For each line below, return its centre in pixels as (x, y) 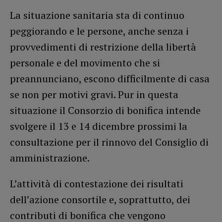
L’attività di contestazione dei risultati (97, 183)
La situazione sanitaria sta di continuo (97, 15)
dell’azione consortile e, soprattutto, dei (100, 199)
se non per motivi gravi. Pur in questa (94, 94)
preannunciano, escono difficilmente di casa (110, 78)
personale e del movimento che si (85, 62)
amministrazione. (50, 158)
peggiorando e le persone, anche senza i (99, 31)
